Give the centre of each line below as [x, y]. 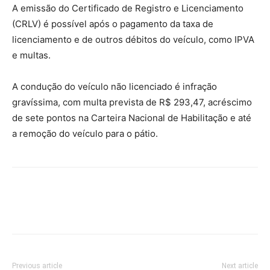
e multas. [31, 55]
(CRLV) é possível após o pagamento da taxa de [113, 24]
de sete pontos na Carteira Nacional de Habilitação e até [132, 118]
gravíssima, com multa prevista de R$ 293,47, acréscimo [132, 102]
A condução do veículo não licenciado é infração [115, 87]
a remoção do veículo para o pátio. [85, 134]
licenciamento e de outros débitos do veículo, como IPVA [133, 40]
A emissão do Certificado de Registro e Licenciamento [128, 8]
